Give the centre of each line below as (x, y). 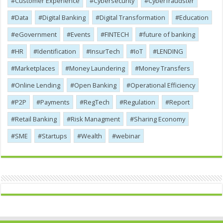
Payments (55, 102)
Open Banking (96, 85)
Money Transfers (165, 68)
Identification (57, 52)
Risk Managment (96, 119)
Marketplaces (35, 68)
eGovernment (36, 35)
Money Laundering (97, 68)
